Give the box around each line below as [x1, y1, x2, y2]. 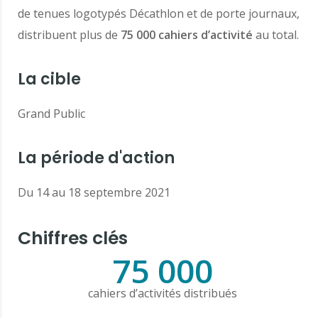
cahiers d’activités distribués [88, 285, 237, 302]
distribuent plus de [18, 27, 121, 43]
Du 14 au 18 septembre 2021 [18, 185, 170, 201]
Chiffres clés [18, 226, 128, 251]
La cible [18, 68, 81, 91]
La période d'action [18, 147, 175, 170]
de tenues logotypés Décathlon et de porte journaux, [18, 6, 300, 22]
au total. [253, 27, 299, 43]
